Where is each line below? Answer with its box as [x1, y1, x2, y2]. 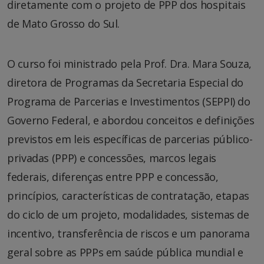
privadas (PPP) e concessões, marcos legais [7, 150, 216, 165]
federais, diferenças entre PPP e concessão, [7, 169, 219, 184]
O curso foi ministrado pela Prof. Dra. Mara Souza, [7, 56, 252, 71]
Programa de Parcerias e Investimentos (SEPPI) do [7, 94, 250, 108]
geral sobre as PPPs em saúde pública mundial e [7, 245, 243, 259]
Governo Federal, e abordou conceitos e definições [7, 113, 255, 127]
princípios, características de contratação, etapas [7, 188, 250, 203]
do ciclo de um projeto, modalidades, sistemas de [7, 207, 249, 222]
